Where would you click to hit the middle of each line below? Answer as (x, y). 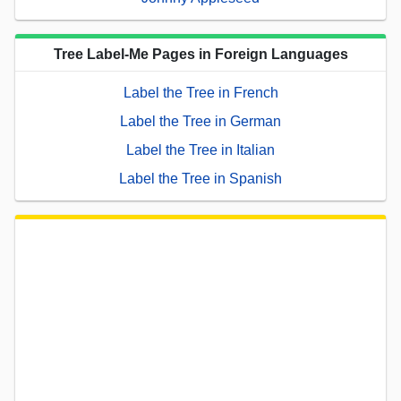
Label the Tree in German (200, 121)
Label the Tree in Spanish (200, 178)
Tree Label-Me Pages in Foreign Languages (200, 54)
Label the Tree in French (200, 92)
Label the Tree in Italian (200, 149)
